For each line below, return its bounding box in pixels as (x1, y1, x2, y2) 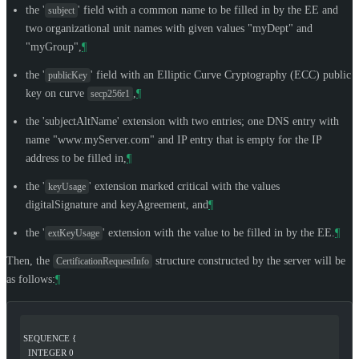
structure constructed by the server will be (152, 254, 345, 267)
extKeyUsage (48, 227, 99, 239)
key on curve (26, 87, 87, 99)
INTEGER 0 (23, 347, 74, 357)
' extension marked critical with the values (89, 179, 280, 192)
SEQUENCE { (23, 333, 76, 343)
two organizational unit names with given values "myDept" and (26, 22, 313, 34)
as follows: (6, 272, 55, 285)
